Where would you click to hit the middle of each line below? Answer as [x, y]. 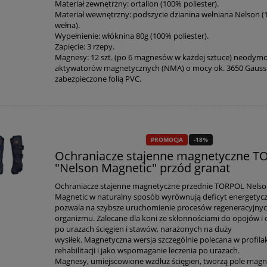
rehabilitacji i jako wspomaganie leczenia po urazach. [148, 250]
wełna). [68, 25]
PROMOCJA [167, 140]
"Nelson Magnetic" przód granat [143, 167]
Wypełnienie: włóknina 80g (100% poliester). [132, 35]
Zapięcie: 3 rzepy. [85, 46]
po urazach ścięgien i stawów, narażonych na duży [144, 229]
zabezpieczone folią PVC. [98, 78]
